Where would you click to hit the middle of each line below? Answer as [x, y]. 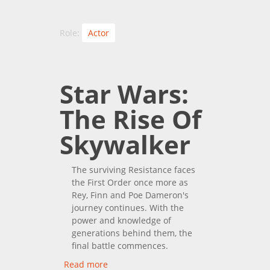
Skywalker [125, 144]
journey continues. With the [128, 207]
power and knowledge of [121, 220]
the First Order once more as [130, 182]
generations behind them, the [132, 233]
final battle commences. [120, 245]
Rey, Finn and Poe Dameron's [130, 195]
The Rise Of [130, 119]
